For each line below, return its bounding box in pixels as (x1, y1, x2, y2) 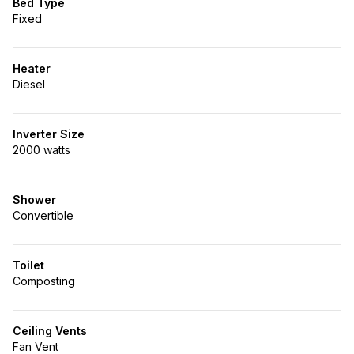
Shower (13, 193, 56, 206)
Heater (13, 62, 51, 75)
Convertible (13, 209, 73, 222)
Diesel (13, 77, 45, 91)
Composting (13, 274, 75, 288)
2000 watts (13, 143, 70, 156)
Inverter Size (13, 127, 85, 141)
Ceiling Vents (13, 324, 87, 337)
